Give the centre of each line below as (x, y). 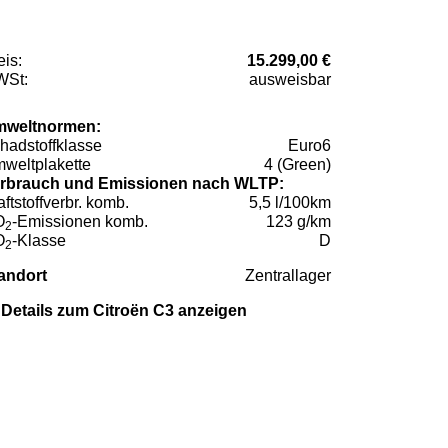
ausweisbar (290, 80)
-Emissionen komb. (80, 222)
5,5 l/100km (290, 203)
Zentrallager (288, 276)
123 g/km (298, 222)
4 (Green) (297, 165)
